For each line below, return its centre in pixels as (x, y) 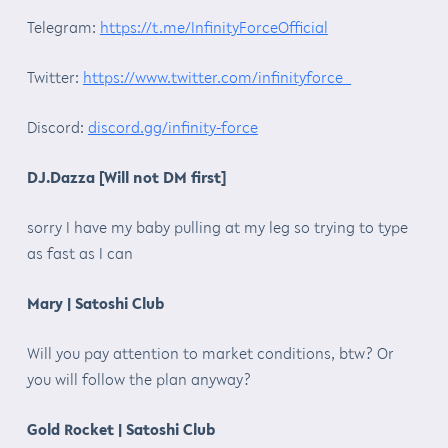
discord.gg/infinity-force (172, 126)
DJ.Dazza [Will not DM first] (126, 176)
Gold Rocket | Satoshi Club (120, 428)
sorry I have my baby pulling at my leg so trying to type (217, 226)
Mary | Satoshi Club (95, 302)
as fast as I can (79, 252)
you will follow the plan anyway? (138, 378)
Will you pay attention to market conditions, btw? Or (210, 352)
